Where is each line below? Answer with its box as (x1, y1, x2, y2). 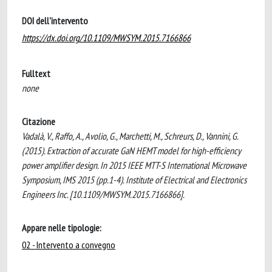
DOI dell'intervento (22, 15, 88, 27)
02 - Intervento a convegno (22, 239, 115, 251)
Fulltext (22, 67, 50, 80)
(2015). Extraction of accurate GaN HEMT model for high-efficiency (22, 144, 241, 157)
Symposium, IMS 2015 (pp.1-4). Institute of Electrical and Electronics (22, 174, 246, 186)
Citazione (22, 115, 55, 127)
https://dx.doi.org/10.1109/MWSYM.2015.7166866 (22, 32, 191, 44)
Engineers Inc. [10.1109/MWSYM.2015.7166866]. (22, 188, 185, 200)
